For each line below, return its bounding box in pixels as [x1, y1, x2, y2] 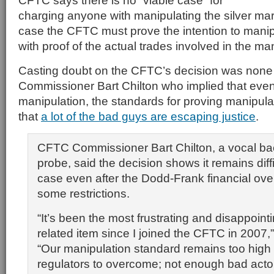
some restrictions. [37, 187, 130, 200]
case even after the [37, 171, 141, 185]
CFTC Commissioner [37, 141, 151, 154]
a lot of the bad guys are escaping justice [41, 109, 256, 123]
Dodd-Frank [141, 171, 204, 185]
